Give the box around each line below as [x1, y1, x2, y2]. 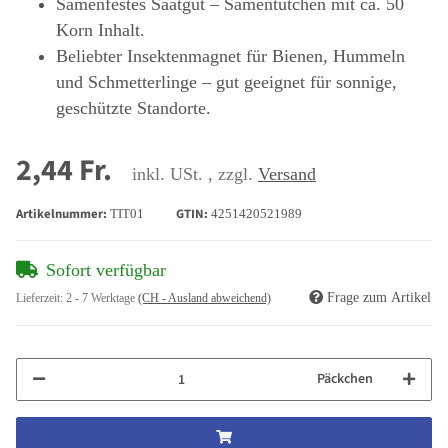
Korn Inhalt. [56, 20, 145, 41]
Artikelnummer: [16, 205, 110, 224]
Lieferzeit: [16, 291, 66, 306]
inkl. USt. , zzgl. [132, 164, 258, 185]
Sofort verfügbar [46, 260, 166, 281]
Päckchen [317, 369, 373, 390]
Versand [258, 164, 316, 185]
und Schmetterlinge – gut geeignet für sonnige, [56, 72, 397, 93]
